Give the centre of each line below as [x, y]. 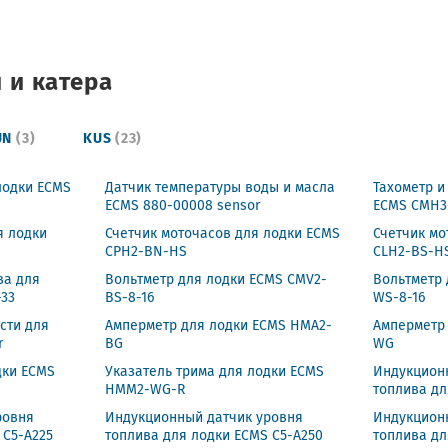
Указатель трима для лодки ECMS [214, 371]
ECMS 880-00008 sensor [182, 205]
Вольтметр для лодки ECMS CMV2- [215, 279]
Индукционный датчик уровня [203, 417]
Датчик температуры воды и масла [219, 187]
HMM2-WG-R [144, 389]
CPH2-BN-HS [145, 251]
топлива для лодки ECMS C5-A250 [213, 435]
